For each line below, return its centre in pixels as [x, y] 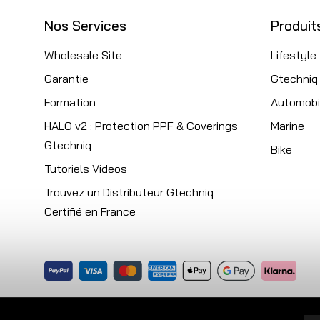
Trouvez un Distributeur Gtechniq [129, 192]
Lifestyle [294, 55]
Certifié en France [90, 211]
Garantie [66, 78]
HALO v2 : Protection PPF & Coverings [141, 125]
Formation [70, 102]
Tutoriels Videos [86, 168]
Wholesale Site [83, 55]
